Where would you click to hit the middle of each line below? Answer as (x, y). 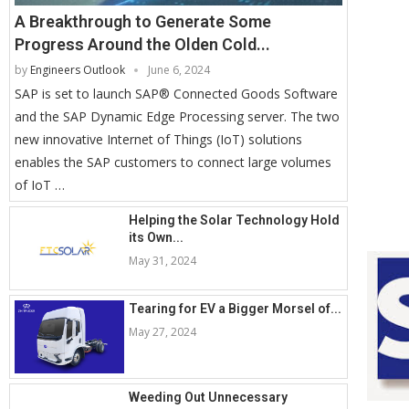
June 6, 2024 (179, 70)
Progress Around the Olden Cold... (142, 45)
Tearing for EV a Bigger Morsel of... (235, 309)
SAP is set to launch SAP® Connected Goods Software (176, 94)
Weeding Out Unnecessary (208, 398)
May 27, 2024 (163, 332)
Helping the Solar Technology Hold (234, 220)
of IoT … (40, 185)
